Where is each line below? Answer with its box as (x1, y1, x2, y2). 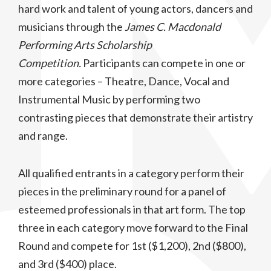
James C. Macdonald (125, 20, 221, 34)
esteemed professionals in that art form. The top (18, 203, 246, 217)
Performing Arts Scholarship (18, 38, 152, 52)
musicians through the (18, 20, 125, 34)
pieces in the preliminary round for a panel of (18, 184, 226, 198)
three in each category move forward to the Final (18, 221, 248, 235)
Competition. (18, 56, 81, 70)
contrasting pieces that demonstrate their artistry (18, 111, 253, 125)
